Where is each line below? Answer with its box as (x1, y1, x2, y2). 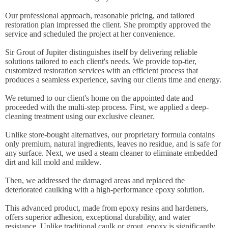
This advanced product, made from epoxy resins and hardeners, (5, 204, 208, 212)
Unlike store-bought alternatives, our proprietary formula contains (5, 130, 215, 139)
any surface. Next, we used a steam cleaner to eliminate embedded (5, 149, 217, 157)
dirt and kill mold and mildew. (5, 158, 101, 166)
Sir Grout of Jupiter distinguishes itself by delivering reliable (5, 48, 197, 56)
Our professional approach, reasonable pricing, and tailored (5, 11, 194, 20)
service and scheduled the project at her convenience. (5, 30, 175, 38)
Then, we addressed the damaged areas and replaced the (5, 176, 185, 185)
